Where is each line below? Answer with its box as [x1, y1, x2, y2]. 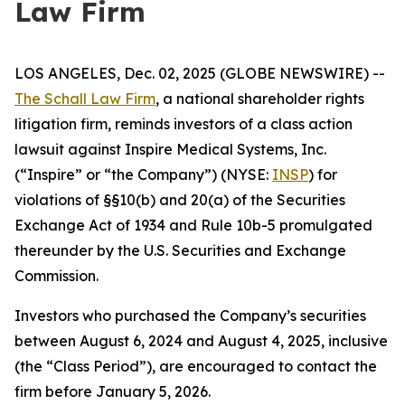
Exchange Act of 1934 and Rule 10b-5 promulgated [14, 216, 372, 234]
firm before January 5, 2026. [14, 382, 211, 400]
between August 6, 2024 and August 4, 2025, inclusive [14, 332, 388, 350]
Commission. [14, 267, 99, 285]
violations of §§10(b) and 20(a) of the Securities [14, 191, 345, 209]
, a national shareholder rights [155, 89, 364, 108]
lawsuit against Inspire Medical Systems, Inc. [14, 140, 326, 158]
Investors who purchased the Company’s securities [14, 306, 366, 325]
